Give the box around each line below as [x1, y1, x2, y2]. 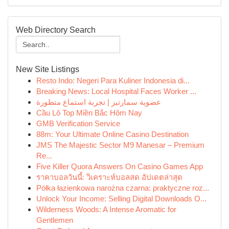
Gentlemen [36, 216, 73, 224]
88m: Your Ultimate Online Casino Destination [36, 130, 189, 139]
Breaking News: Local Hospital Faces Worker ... [36, 87, 196, 96]
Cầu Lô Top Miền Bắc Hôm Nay [36, 108, 142, 117]
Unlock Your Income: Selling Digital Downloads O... [36, 194, 207, 203]
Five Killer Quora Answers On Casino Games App [36, 162, 203, 171]
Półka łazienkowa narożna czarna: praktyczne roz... [36, 184, 209, 192]
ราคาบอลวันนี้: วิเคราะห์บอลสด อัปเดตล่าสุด [36, 173, 182, 181]
